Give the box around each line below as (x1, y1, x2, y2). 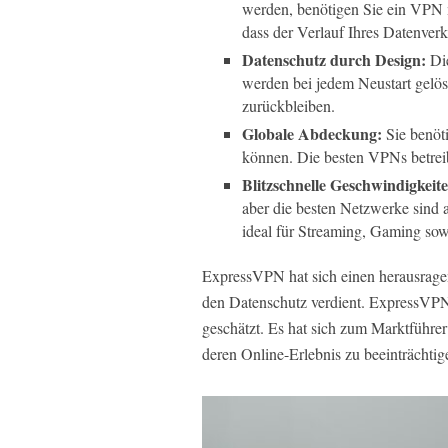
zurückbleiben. (242, 95, 335, 116)
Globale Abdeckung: (242, 122, 382, 145)
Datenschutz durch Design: (242, 48, 426, 71)
